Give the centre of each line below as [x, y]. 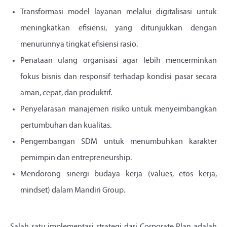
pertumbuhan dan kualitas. [66, 126]
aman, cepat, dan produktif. [66, 93]
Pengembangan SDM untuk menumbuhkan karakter [119, 142]
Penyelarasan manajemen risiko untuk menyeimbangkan [119, 110]
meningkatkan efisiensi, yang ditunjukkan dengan [119, 29]
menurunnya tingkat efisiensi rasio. [79, 45]
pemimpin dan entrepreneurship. [76, 158]
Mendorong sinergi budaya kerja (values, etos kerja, [119, 175]
